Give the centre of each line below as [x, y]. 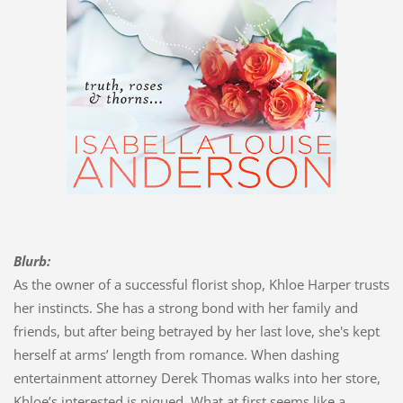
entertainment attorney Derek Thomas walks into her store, [197, 378]
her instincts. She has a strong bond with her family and [185, 308]
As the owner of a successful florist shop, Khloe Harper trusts [201, 285]
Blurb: [31, 261]
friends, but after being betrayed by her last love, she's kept [196, 331]
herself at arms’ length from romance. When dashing [176, 355]
